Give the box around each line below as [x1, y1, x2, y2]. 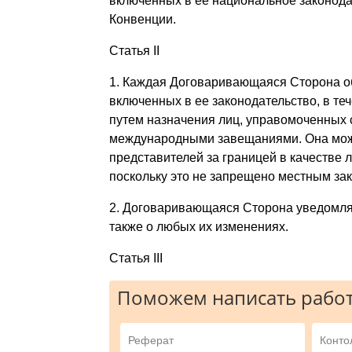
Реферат [128, 333, 174, 346]
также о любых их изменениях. [108, 219, 288, 233]
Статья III [108, 251, 163, 265]
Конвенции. [108, 12, 176, 26]
